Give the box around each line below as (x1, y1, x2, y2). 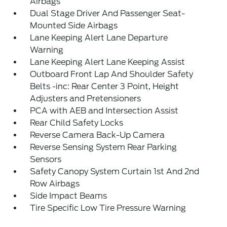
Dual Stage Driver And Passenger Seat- (30, 9, 185, 18)
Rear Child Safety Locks (30, 118, 124, 128)
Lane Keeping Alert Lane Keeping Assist (30, 57, 185, 67)
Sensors (30, 155, 62, 164)
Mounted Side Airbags (30, 21, 118, 30)
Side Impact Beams (30, 191, 107, 201)
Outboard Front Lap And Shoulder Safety (30, 69, 194, 79)
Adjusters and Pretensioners (30, 94, 141, 103)
